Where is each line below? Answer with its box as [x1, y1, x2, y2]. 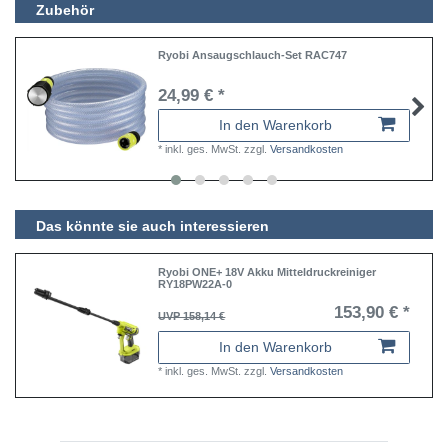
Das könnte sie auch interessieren [36, 218, 269, 235]
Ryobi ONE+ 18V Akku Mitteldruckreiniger [158, 265, 377, 278]
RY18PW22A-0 [158, 277, 233, 290]
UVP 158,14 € [158, 309, 226, 322]
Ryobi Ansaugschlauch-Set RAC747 [158, 49, 348, 62]
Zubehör [36, 2, 94, 19]
